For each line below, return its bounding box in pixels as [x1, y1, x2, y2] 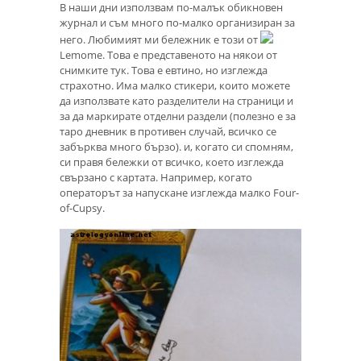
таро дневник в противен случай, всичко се [60, 124, 276, 139]
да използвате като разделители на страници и [60, 93, 293, 109]
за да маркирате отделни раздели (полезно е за [60, 109, 296, 124]
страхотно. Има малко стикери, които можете [60, 78, 290, 93]
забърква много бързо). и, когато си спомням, [60, 139, 293, 155]
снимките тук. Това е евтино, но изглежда [60, 63, 268, 78]
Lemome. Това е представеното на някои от [60, 48, 277, 63]
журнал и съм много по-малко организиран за [60, 15, 295, 31]
